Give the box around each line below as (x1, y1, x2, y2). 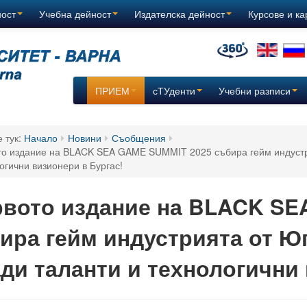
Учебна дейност (39, 7, 111, 21)
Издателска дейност (134, 7, 225, 21)
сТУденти (152, 84, 195, 97)
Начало (24, 131, 58, 145)
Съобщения (112, 131, 166, 145)
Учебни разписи (218, 84, 291, 97)
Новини (68, 131, 101, 145)
